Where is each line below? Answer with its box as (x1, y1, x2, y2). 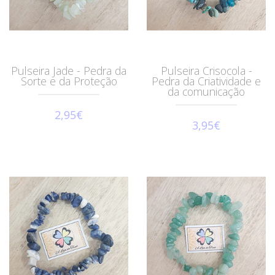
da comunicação (168, 83, 245, 99)
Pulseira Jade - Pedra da (11, 63, 126, 78)
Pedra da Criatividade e (152, 73, 261, 88)
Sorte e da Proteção (20, 73, 117, 88)
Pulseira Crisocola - (160, 63, 252, 78)
